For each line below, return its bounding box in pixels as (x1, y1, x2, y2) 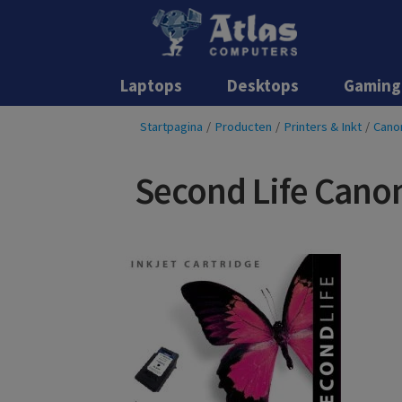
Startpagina (140, 118, 204, 135)
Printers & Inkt (284, 118, 363, 135)
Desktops (227, 74, 300, 96)
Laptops (120, 74, 183, 96)
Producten (214, 118, 273, 135)
